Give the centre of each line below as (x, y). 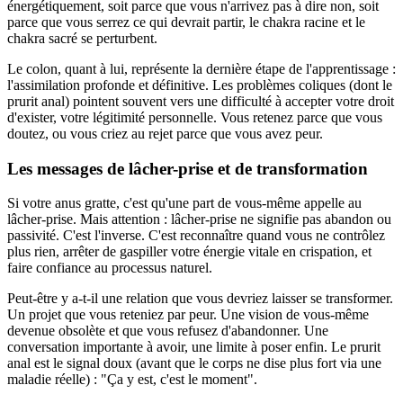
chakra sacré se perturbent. (82, 38)
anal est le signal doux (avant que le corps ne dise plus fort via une (194, 363)
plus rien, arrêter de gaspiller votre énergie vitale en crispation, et (189, 252)
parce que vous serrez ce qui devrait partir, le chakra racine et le (186, 22)
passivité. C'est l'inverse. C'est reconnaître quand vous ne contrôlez (196, 236)
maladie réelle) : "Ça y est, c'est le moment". (132, 380)
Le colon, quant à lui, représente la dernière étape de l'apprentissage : (201, 69)
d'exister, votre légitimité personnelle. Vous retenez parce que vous (195, 117)
